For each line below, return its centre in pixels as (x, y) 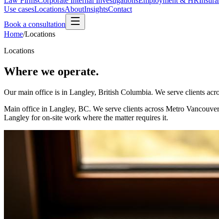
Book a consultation (35, 24)
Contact (120, 9)
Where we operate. (51, 71)
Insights (96, 9)
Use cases (19, 9)
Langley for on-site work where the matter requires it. (86, 117)
